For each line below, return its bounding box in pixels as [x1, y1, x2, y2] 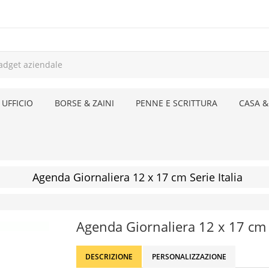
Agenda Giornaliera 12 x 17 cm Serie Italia [32, 170, 243, 184]
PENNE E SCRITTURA [136, 97, 217, 109]
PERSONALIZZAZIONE [152, 252, 226, 262]
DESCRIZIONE [85, 252, 133, 262]
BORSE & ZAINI [55, 97, 114, 109]
